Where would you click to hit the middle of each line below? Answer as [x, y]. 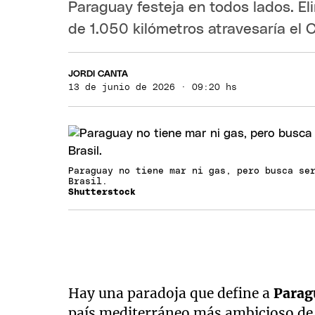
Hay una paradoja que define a [171, 293]
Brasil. [88, 182]
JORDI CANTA [98, 74]
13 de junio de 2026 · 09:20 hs [153, 87]
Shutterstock [102, 192]
